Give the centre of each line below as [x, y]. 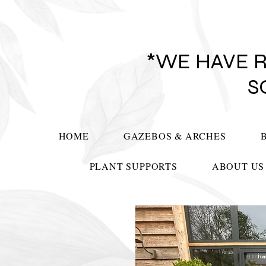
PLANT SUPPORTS [133, 166]
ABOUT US [238, 166]
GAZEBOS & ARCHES [175, 136]
